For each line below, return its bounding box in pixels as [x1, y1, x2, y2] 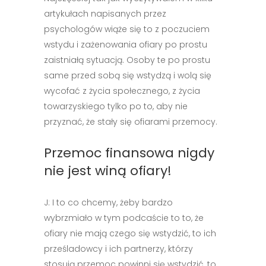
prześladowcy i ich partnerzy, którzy [44, 243, 193, 255]
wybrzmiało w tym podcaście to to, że [44, 212, 204, 224]
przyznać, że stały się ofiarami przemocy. [44, 116, 217, 128]
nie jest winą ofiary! [44, 161, 172, 180]
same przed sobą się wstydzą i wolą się [44, 69, 211, 81]
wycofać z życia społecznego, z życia [44, 85, 200, 97]
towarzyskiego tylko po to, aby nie [44, 100, 188, 112]
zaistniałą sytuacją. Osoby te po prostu [44, 54, 210, 66]
